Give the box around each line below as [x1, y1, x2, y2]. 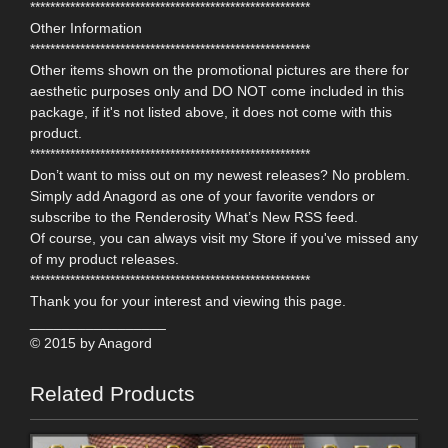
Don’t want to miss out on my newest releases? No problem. [30, 166, 410, 183]
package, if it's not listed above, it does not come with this [30, 103, 392, 120]
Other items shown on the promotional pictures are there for [30, 61, 409, 78]
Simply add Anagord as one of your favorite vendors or [30, 187, 375, 204]
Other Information [30, 19, 142, 36]
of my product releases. [30, 250, 179, 267]
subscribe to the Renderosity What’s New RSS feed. [30, 208, 358, 225]
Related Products [30, 381, 195, 405]
